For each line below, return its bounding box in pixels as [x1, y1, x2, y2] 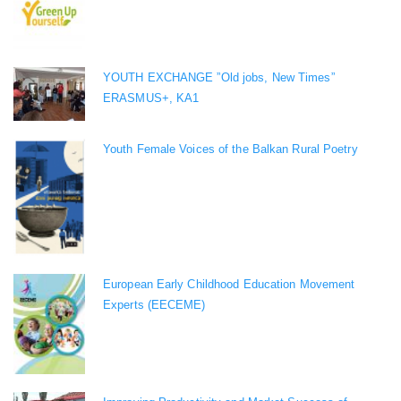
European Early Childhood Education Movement [103, 277, 355, 291]
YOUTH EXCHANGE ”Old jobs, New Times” [103, 70, 335, 84]
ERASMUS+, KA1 [103, 90, 200, 105]
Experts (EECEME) [103, 297, 206, 311]
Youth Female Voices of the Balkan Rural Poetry [103, 141, 358, 156]
